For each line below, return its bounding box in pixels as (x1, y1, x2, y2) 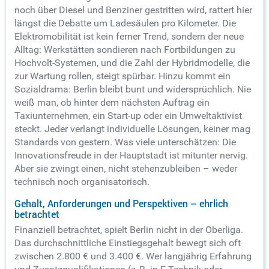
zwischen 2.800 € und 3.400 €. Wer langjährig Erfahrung (14, 250, 252, 262)
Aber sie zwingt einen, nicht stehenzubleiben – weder (14, 163, 237, 175)
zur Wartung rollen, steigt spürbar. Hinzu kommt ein (14, 70, 231, 82)
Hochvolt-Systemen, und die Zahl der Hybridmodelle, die (14, 57, 250, 69)
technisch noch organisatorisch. (14, 176, 150, 188)
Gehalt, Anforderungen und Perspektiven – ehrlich (14, 197, 228, 211)
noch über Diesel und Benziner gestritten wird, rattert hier (14, 4, 252, 16)
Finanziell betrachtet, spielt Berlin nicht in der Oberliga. (14, 224, 243, 236)
